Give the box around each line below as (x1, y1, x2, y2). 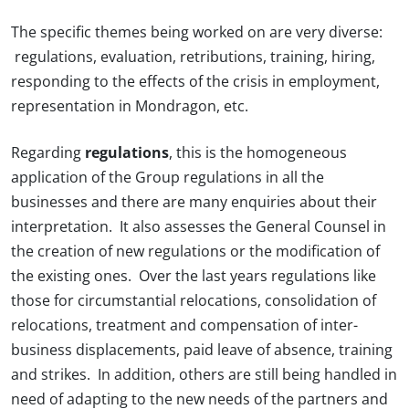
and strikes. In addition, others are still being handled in (11, 367, 397, 383)
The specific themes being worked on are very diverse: (11, 25, 383, 40)
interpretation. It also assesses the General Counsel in (11, 219, 386, 235)
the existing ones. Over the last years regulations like (11, 268, 376, 284)
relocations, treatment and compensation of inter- (11, 318, 358, 333)
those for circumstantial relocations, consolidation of (11, 293, 376, 309)
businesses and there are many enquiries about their (11, 194, 377, 210)
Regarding (11, 145, 85, 161)
